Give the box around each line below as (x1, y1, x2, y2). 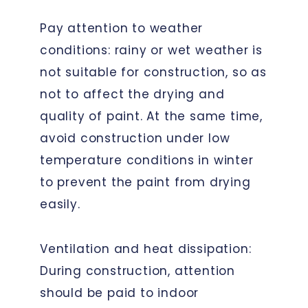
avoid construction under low (40, 129, 230, 146)
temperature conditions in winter (40, 151, 254, 168)
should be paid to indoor (40, 284, 199, 301)
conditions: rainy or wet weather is (40, 41, 263, 58)
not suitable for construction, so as (40, 63, 267, 80)
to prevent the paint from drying (40, 173, 251, 190)
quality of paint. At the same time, (40, 107, 263, 124)
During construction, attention (40, 262, 236, 279)
